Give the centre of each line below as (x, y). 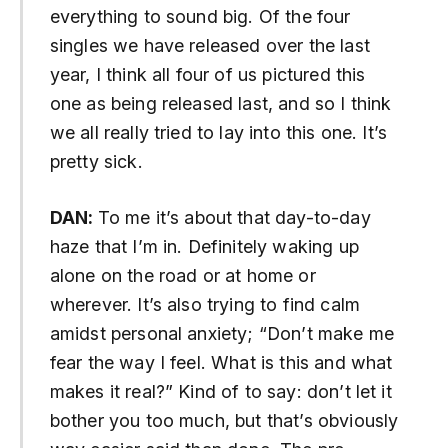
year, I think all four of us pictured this (207, 74)
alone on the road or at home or (182, 276)
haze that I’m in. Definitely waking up (204, 247)
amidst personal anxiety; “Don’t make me (221, 334)
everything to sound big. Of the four (200, 16)
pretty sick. (98, 161)
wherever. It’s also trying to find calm (204, 305)
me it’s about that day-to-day (245, 218)
